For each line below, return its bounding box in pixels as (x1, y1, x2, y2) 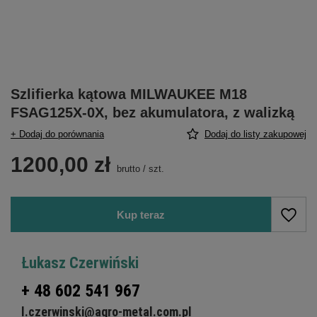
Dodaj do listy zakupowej (204, 129, 306, 139)
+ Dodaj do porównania (11, 129, 104, 139)
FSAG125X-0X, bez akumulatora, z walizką (11, 105, 294, 120)
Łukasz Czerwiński (21, 254, 139, 272)
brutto (114, 163, 140, 174)
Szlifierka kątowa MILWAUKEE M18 (11, 86, 247, 102)
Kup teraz (117, 208, 165, 221)
